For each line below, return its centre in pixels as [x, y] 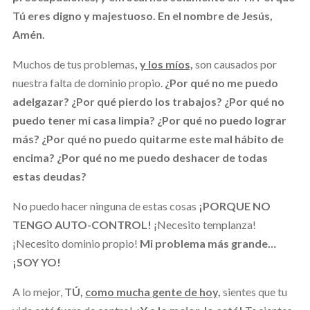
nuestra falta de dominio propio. [88, 82]
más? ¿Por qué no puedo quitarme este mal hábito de [148, 138]
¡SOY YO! [36, 262]
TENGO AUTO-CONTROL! [82, 224]
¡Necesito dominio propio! [76, 243]
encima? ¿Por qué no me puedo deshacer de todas [140, 157]
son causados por [236, 64]
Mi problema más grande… [208, 243]
